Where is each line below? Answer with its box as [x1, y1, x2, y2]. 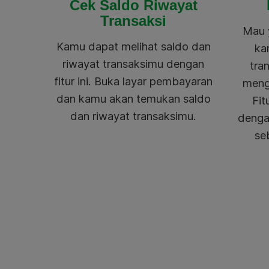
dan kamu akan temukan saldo [56, 92, 211, 106]
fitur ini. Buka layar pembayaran [54, 74, 213, 88]
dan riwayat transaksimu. [70, 109, 196, 123]
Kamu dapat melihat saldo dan [56, 40, 211, 53]
